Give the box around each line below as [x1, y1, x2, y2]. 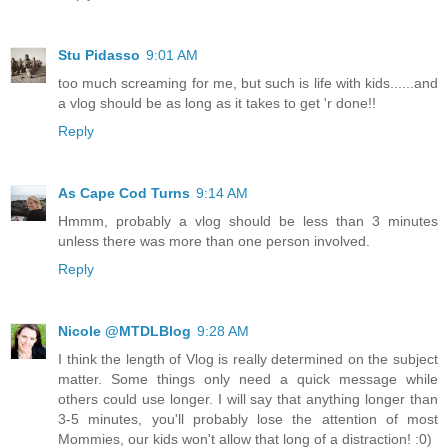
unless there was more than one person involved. [58, 232, 370, 249]
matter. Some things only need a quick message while [58, 370, 438, 387]
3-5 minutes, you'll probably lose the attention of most [58, 410, 438, 427]
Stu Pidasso [58, 46, 140, 63]
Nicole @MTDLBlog [58, 322, 191, 339]
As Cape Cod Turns [58, 184, 190, 201]
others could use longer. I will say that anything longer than [58, 390, 438, 407]
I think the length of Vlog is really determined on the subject [58, 350, 438, 367]
